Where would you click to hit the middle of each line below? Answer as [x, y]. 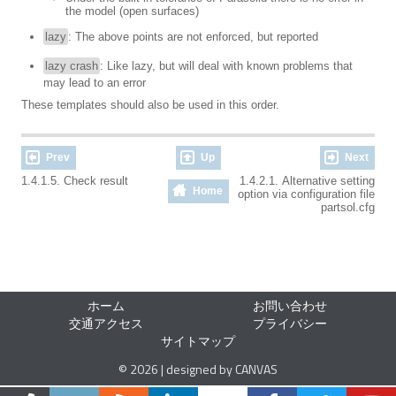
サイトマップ [198, 341]
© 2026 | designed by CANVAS [198, 369]
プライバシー [290, 324]
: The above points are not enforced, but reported [193, 37]
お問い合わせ [290, 306]
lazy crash [72, 66]
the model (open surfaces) [132, 11]
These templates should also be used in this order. [150, 105]
